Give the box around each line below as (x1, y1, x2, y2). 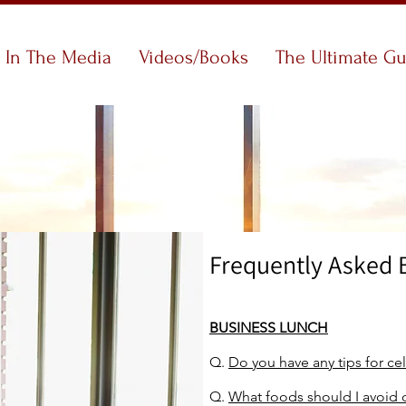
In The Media (5, 46, 111, 68)
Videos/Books (139, 46, 248, 68)
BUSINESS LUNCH (209, 319, 328, 336)
